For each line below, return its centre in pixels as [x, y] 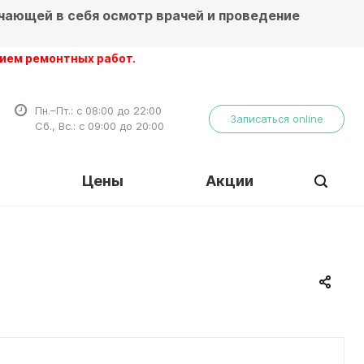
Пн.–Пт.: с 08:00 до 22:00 [98, 110]
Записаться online [277, 119]
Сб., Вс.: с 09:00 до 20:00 [100, 126]
